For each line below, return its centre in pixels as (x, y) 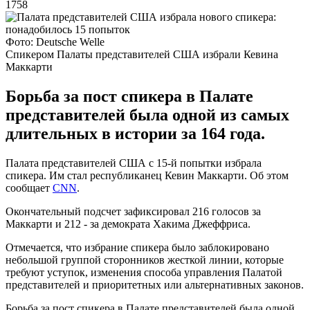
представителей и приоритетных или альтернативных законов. (155, 284)
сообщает (29, 188)
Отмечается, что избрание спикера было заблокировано (137, 247)
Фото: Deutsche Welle (55, 42)
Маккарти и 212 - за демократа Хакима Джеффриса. (128, 224)
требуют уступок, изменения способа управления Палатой (144, 272)
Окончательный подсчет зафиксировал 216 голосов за (133, 211)
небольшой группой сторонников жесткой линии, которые (145, 259)
